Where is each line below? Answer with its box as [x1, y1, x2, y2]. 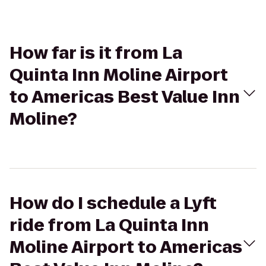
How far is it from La [9, 42, 182, 65]
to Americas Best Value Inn [9, 85, 240, 109]
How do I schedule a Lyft [9, 192, 217, 215]
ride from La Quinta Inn [9, 214, 209, 237]
